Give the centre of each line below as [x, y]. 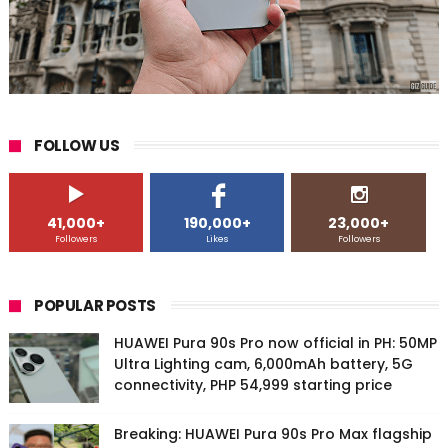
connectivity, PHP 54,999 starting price [252, 385]
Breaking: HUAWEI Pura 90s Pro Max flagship [272, 434]
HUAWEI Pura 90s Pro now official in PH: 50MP [275, 343]
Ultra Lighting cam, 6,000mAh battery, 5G [263, 364]
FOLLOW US [76, 146]
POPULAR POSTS [94, 306]
